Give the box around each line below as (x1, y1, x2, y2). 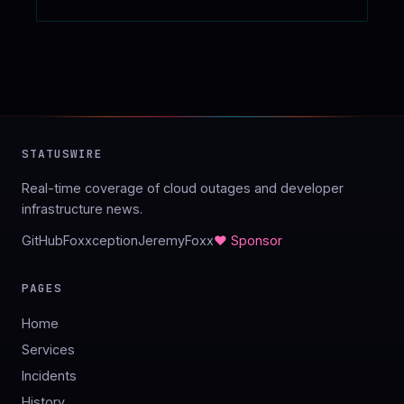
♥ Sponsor (214, 233, 282, 249)
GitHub (22, 233, 63, 249)
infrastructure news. (22, 201, 142, 217)
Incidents (22, 368, 77, 384)
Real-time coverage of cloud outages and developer (22, 180, 344, 197)
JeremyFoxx (138, 233, 214, 249)
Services (22, 342, 75, 358)
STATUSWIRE (22, 146, 103, 162)
